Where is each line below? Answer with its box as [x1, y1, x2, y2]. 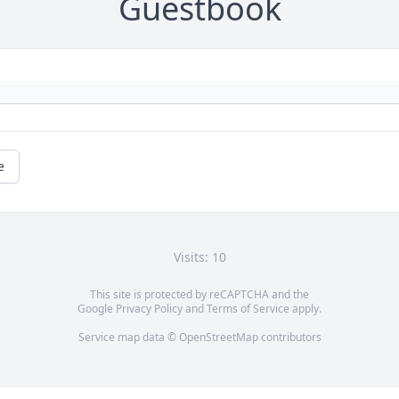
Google [77, 301, 116, 317]
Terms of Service [207, 301, 289, 317]
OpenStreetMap [178, 330, 258, 346]
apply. [289, 301, 322, 317]
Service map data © [77, 330, 179, 346]
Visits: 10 [173, 248, 226, 266]
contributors [257, 330, 322, 346]
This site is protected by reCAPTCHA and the [90, 287, 309, 303]
